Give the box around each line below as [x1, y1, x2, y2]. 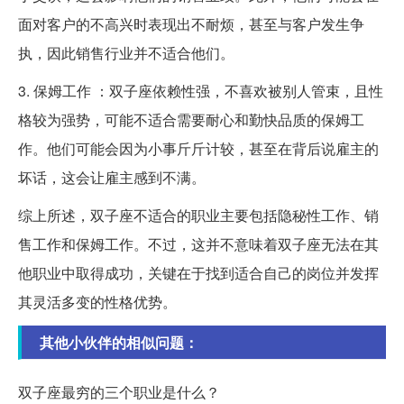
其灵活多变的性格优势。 [18, 290, 177, 312]
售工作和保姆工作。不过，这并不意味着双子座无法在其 [18, 233, 379, 254]
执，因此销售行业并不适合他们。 [18, 41, 234, 63]
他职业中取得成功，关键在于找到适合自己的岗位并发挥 [18, 262, 379, 283]
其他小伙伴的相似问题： [40, 331, 198, 353]
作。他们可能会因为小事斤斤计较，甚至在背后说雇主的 [18, 137, 379, 159]
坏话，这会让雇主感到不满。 [18, 166, 206, 188]
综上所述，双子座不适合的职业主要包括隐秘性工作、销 [18, 204, 379, 225]
